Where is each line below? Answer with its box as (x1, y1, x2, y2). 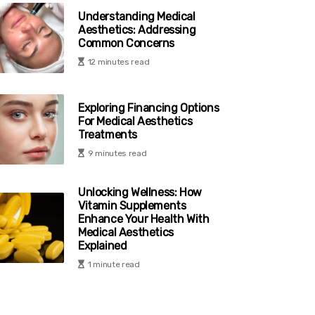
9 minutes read (87, 148, 147, 158)
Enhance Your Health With (78, 212, 210, 226)
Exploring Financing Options (78, 101, 219, 115)
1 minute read (87, 259, 140, 269)
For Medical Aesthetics (78, 114, 193, 128)
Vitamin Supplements (78, 199, 186, 212)
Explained (78, 239, 127, 252)
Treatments (78, 127, 137, 141)
